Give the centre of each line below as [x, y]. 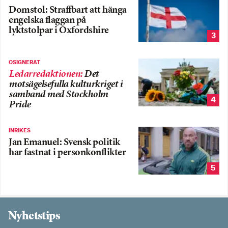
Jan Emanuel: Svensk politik [64, 143]
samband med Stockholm [58, 95]
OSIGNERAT [24, 63]
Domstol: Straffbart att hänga [68, 11]
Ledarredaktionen [44, 75]
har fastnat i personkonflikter [67, 153]
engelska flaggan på [47, 21]
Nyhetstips [34, 216]
